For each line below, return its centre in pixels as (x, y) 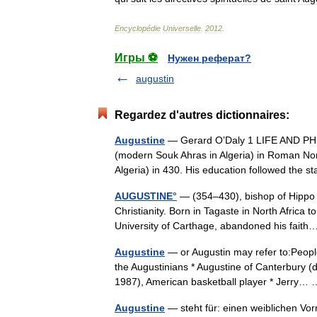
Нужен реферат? (209, 58)
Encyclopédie (138, 28)
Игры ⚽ (136, 58)
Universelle (182, 28)
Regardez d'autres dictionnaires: (202, 115)
